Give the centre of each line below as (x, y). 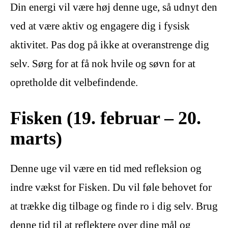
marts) (36, 138)
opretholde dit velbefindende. (74, 83)
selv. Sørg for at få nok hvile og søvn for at (103, 64)
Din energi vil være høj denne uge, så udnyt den (114, 7)
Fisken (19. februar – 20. (106, 118)
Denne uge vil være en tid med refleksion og (106, 168)
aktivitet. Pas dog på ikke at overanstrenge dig (110, 45)
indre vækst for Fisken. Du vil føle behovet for (111, 187)
